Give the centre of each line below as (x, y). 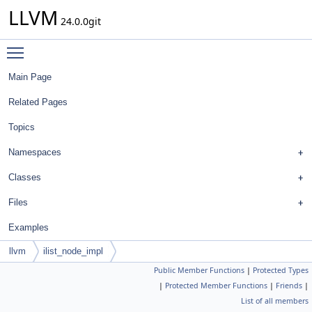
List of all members (275, 301)
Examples (29, 227)
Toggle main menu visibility (95, 46)
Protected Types (281, 270)
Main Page (30, 77)
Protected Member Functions (216, 286)
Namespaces (35, 152)
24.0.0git (79, 21)
